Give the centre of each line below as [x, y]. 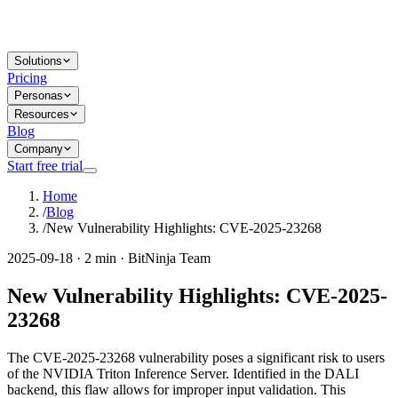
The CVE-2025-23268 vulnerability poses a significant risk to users [196, 357]
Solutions [38, 61]
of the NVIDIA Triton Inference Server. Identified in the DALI [183, 373]
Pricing [27, 78]
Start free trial [45, 166]
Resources [42, 114]
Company [39, 149]
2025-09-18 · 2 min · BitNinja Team [109, 258]
